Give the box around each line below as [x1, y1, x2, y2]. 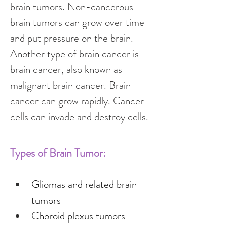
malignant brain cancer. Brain [10, 78, 133, 93]
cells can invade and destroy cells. [10, 109, 148, 124]
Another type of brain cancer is [10, 46, 141, 61]
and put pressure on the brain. [10, 30, 136, 46]
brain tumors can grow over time [10, 15, 147, 30]
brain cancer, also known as [10, 62, 125, 77]
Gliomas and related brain [31, 177, 139, 192]
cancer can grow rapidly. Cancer [10, 93, 146, 108]
